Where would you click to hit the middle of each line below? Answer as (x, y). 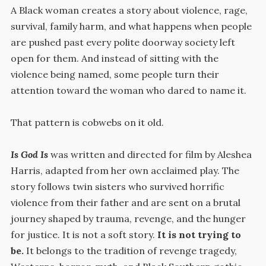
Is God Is (29, 155)
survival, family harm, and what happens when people (131, 26)
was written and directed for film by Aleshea (150, 155)
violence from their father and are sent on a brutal (125, 203)
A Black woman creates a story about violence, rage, (129, 10)
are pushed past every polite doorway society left (123, 42)
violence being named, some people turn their (115, 75)
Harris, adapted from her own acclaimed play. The (125, 171)
